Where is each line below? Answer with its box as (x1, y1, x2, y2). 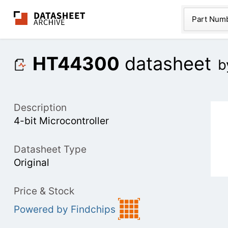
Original (13, 157, 49, 169)
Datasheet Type (13, 144, 87, 156)
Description (13, 102, 67, 114)
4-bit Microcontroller (13, 115, 109, 127)
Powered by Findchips (13, 203, 116, 215)
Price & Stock (13, 185, 74, 197)
